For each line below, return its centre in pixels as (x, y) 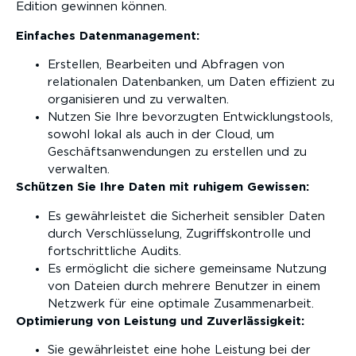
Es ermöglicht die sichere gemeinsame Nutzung (187, 269)
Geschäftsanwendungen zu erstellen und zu (177, 153)
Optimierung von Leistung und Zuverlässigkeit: (160, 321)
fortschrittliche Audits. (114, 251)
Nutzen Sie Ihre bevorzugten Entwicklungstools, (190, 118)
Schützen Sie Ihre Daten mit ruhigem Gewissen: (163, 188)
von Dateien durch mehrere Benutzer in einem (184, 286)
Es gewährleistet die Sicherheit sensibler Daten (186, 216)
